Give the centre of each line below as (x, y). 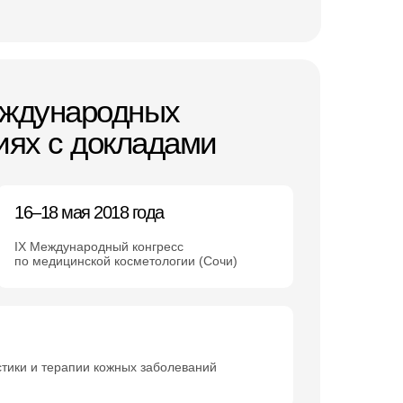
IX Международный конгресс (99, 246)
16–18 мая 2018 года (89, 212)
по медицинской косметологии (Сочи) (126, 261)
